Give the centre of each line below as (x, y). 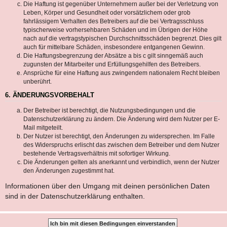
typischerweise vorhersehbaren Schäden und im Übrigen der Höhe (116, 30)
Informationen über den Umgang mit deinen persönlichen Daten (107, 186)
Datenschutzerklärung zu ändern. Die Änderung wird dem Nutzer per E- (122, 119)
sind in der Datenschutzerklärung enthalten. (75, 196)
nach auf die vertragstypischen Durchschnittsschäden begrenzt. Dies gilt (122, 38)
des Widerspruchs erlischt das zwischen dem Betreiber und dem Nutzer (121, 145)
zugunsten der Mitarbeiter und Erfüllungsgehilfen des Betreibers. (112, 64)
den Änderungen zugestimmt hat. (69, 171)
